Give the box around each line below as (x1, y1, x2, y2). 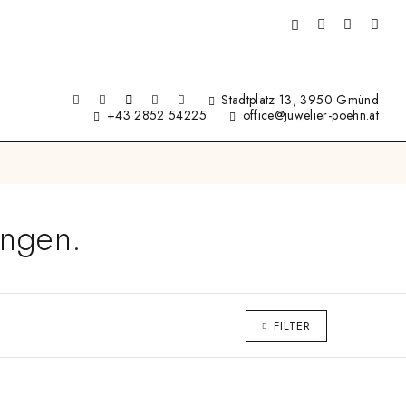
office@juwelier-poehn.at (242, 106, 379, 125)
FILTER (274, 317, 311, 334)
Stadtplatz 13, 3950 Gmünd (217, 91, 379, 110)
